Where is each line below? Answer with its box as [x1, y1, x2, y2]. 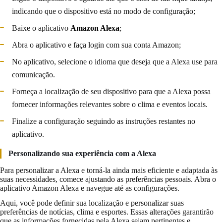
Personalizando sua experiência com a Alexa [8, 149, 156, 158]
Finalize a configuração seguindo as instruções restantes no [12, 116, 195, 125]
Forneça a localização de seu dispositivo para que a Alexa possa [12, 87, 211, 96]
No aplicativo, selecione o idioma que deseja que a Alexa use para [12, 57, 218, 66]
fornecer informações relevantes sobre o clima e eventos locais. [12, 100, 208, 109]
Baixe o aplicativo [12, 23, 70, 32]
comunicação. [12, 70, 55, 79]
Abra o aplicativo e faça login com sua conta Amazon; [12, 40, 181, 49]
